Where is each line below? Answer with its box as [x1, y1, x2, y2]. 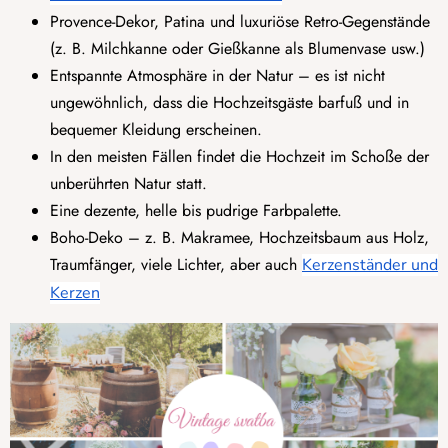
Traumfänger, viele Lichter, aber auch [50, 252, 302, 276]
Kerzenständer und [302, 253, 438, 276]
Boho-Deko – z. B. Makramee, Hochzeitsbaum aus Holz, [50, 225, 429, 249]
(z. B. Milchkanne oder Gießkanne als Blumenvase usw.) [50, 36, 425, 60]
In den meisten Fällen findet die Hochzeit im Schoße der [50, 144, 429, 168]
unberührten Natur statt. [50, 171, 207, 195]
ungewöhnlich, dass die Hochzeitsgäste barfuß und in [50, 90, 409, 114]
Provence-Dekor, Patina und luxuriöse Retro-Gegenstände [50, 9, 430, 33]
